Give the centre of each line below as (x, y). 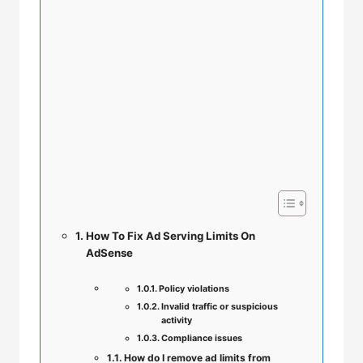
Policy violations (194, 289)
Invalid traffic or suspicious (220, 307)
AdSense (109, 253)
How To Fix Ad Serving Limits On (170, 236)
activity (177, 320)
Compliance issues (202, 338)
